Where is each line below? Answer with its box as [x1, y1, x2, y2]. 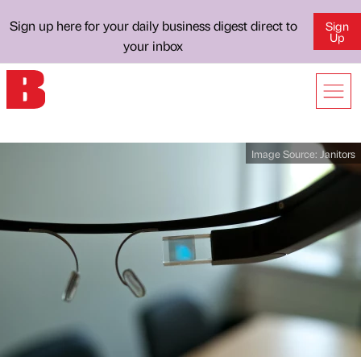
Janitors [319, 146, 355, 160]
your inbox [123, 37, 184, 54]
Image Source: [251, 146, 320, 160]
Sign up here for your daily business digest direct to [9, 17, 297, 34]
